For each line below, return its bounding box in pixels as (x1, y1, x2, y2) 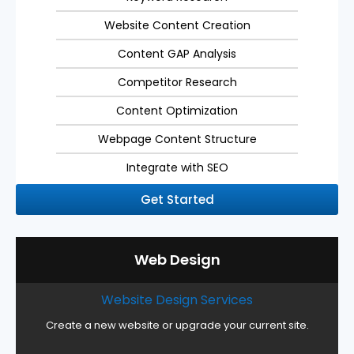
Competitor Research (117, 73, 237, 90)
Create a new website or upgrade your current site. (45, 317, 309, 333)
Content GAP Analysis (118, 45, 236, 62)
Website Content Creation (104, 17, 250, 33)
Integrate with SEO (126, 159, 228, 175)
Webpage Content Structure (97, 130, 257, 147)
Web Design (134, 249, 220, 269)
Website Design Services (101, 290, 253, 309)
